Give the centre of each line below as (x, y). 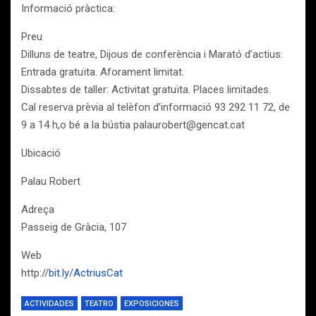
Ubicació (41, 153)
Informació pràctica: (68, 8)
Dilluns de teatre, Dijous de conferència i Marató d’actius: (152, 54)
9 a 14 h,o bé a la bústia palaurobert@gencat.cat (133, 125)
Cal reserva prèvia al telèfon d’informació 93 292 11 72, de (156, 107)
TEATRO (99, 304)
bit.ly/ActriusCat (86, 273)
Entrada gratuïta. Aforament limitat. (103, 72)
